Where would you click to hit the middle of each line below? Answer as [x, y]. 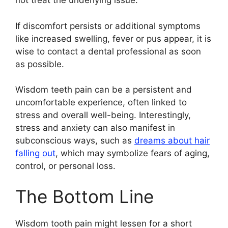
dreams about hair [172, 141]
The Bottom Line [84, 196]
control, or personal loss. [65, 166]
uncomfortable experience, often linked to [101, 103]
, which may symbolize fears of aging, [133, 153]
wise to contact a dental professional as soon [108, 51]
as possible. [40, 64]
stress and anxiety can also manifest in [95, 128]
